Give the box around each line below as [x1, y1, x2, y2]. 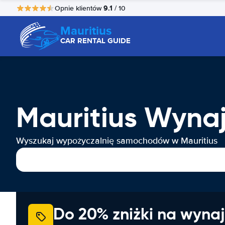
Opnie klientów [55, 4, 103, 13]
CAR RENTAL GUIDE [60, 35, 131, 46]
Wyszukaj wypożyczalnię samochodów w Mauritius [16, 135, 217, 146]
